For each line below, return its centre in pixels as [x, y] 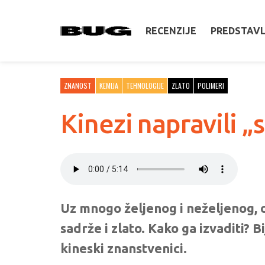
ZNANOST [78, 85]
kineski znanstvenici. [124, 248]
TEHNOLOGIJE [145, 85]
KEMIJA [109, 85]
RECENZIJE [171, 31]
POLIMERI [211, 85]
